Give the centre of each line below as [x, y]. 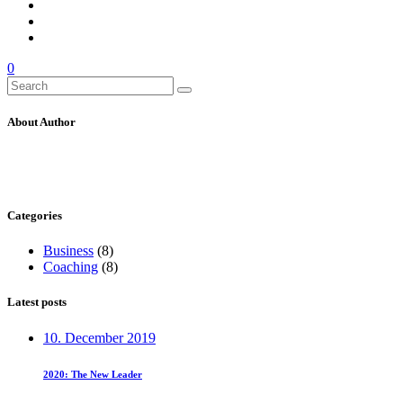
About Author [41, 121]
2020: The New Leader [93, 374]
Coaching [71, 267]
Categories [35, 216]
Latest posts [37, 302]
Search [26, 83]
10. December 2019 [99, 337]
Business [68, 251]
